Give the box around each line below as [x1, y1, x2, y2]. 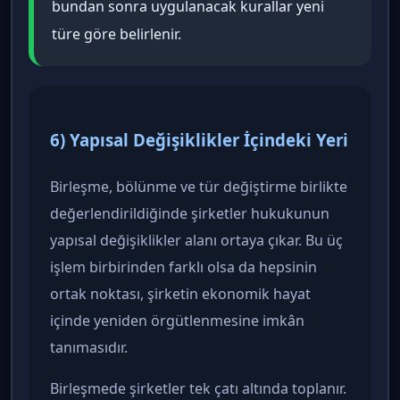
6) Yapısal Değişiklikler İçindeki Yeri [50, 128, 348, 151]
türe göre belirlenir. [52, 24, 181, 45]
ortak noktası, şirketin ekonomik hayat [50, 283, 311, 304]
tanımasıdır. [50, 337, 128, 357]
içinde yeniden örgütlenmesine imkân [50, 310, 304, 330]
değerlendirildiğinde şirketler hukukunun [50, 203, 329, 223]
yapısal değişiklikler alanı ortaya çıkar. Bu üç [50, 229, 343, 250]
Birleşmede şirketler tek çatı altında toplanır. [50, 378, 346, 398]
